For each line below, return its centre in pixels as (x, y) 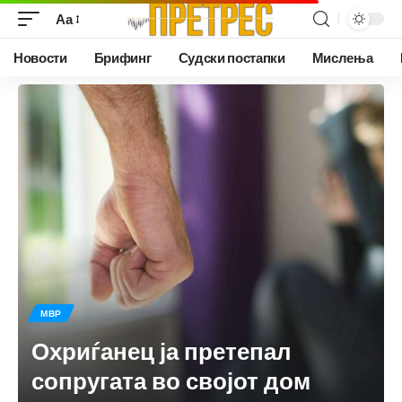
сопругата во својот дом (171, 380)
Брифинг (122, 57)
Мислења (342, 57)
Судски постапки (232, 57)
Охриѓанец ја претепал (162, 350)
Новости (40, 57)
